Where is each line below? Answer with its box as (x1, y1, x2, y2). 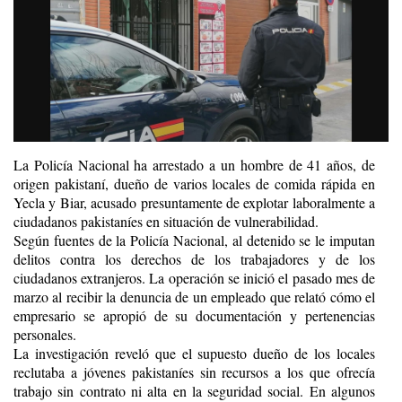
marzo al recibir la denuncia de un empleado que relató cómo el (13, 286, 375, 306)
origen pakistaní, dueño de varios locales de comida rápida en (13, 173, 375, 193)
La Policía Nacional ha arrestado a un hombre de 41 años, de (13, 154, 375, 174)
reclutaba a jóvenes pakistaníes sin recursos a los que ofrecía (13, 362, 375, 381)
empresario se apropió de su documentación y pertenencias (13, 305, 375, 325)
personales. (13, 324, 76, 344)
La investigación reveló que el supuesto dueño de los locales (13, 343, 375, 363)
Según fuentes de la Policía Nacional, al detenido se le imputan (13, 230, 375, 249)
